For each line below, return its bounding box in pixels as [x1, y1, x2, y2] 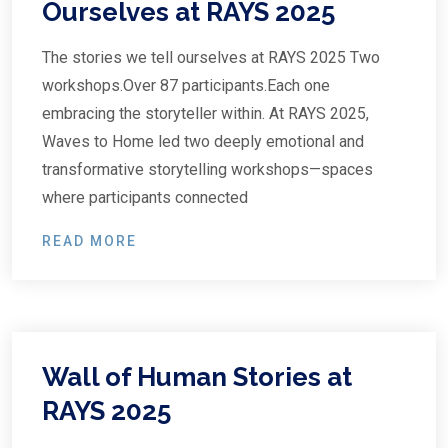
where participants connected [42, 188, 248, 207]
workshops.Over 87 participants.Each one [42, 76, 330, 95]
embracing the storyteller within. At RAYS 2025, [42, 104, 369, 123]
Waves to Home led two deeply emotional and [42, 132, 364, 151]
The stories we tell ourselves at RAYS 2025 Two [42, 48, 380, 67]
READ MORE [42, 233, 137, 249]
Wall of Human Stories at [42, 362, 352, 392]
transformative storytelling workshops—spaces [42, 160, 373, 179]
